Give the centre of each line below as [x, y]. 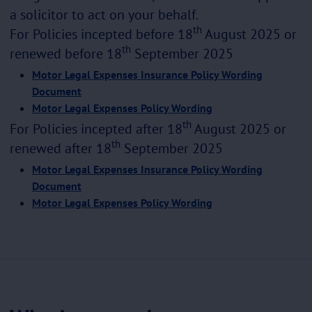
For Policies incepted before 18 [101, 34]
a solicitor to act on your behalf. [104, 14]
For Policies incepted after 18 [96, 128]
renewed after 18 [61, 148]
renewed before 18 [66, 53]
